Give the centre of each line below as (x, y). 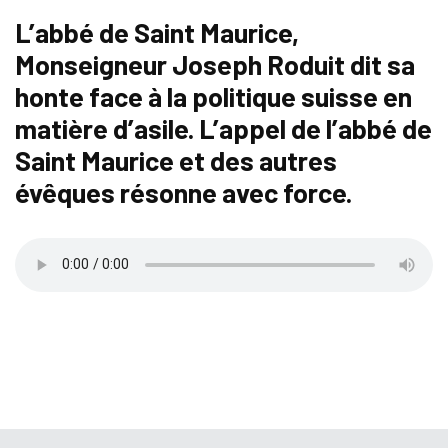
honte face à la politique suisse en (213, 95)
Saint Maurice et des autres (176, 159)
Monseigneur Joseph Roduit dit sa (215, 63)
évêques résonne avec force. (183, 191)
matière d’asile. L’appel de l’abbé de (223, 127)
